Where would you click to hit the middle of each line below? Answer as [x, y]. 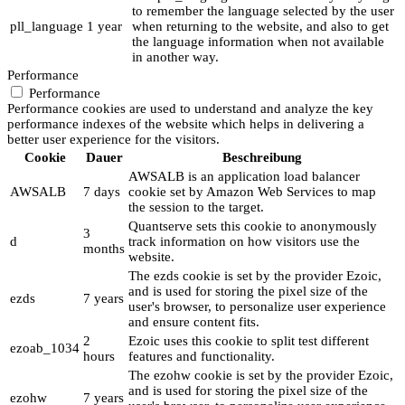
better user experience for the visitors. [113, 140]
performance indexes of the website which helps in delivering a [186, 124]
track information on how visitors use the [244, 242]
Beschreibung [262, 158]
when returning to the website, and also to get [260, 27]
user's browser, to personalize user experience [257, 307]
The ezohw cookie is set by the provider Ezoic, [261, 376]
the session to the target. [196, 207]
